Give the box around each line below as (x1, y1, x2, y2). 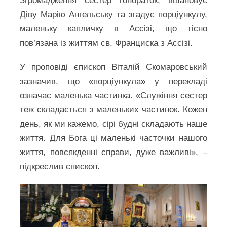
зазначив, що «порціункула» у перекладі (20, 77, 207, 86)
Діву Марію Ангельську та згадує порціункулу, (20, 10, 207, 19)
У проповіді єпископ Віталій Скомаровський (20, 62, 207, 72)
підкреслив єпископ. (20, 162, 100, 171)
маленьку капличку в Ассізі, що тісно (20, 24, 207, 33)
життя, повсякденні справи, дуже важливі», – (20, 147, 207, 157)
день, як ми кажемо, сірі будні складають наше (20, 119, 207, 129)
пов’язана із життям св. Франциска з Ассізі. (20, 38, 193, 48)
